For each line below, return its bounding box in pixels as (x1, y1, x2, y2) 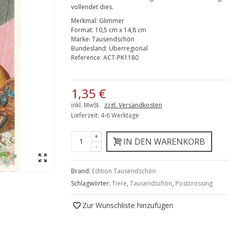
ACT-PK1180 (103, 53, 139, 62)
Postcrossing (175, 178, 213, 188)
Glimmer (99, 16, 124, 25)
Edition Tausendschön (92, 166, 156, 175)
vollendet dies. (71, 2, 113, 11)
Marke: (71, 34, 92, 43)
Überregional (109, 43, 148, 53)
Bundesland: (71, 43, 109, 53)
